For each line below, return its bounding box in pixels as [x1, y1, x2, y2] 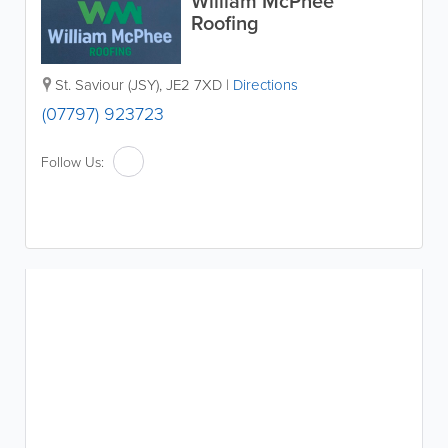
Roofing [191, 8, 259, 37]
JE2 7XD [166, 74, 222, 95]
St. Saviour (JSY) [55, 74, 159, 95]
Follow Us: [41, 151, 104, 171]
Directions [233, 74, 298, 95]
